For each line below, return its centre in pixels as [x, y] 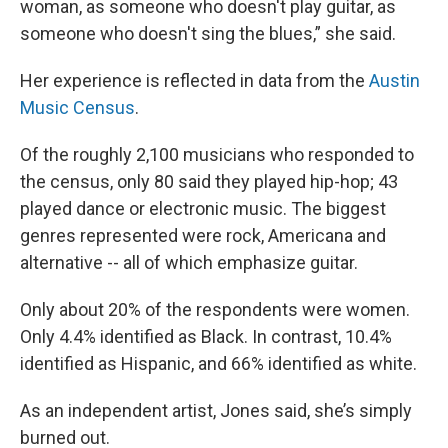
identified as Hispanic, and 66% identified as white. [218, 363]
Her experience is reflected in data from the [194, 80]
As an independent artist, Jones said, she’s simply [216, 410]
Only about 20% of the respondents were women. [215, 309]
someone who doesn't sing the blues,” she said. [208, 33]
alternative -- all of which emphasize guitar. [189, 262]
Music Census [77, 107]
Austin [394, 80]
